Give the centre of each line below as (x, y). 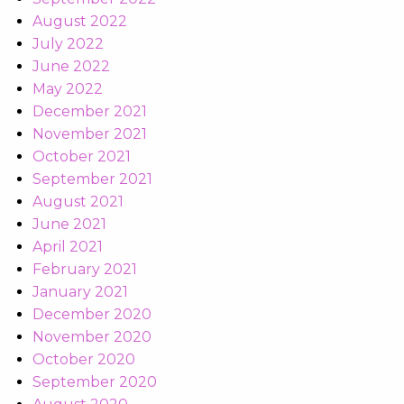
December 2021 (90, 112)
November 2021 (90, 134)
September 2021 (92, 179)
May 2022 (68, 89)
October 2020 (84, 360)
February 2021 (85, 270)
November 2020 (92, 337)
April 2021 (68, 247)
